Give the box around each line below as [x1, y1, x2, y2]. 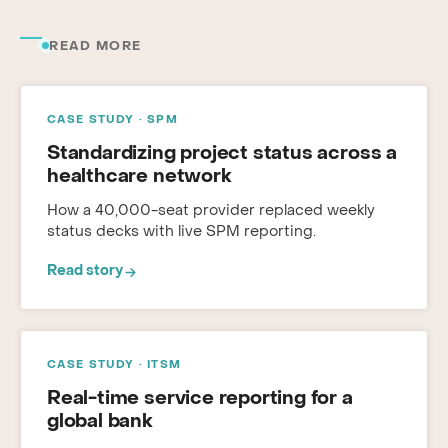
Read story [47, 265, 123, 278]
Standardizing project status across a [47, 145, 397, 163]
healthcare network [47, 168, 232, 186]
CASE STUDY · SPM [47, 115, 179, 126]
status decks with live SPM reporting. [47, 225, 316, 239]
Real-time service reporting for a [47, 390, 353, 408]
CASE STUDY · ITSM [47, 360, 182, 371]
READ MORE [49, 41, 142, 53]
